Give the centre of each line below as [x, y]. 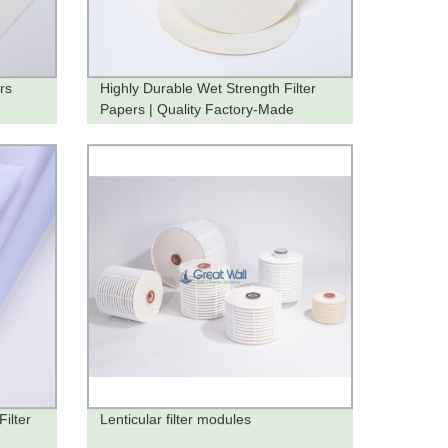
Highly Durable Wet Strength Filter [207, 87]
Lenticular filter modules [175, 419]
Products [127, 129]
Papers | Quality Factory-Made [196, 108]
